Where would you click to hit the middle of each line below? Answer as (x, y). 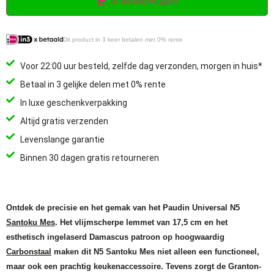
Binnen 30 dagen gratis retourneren (89, 157)
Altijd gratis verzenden (64, 121)
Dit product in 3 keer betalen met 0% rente (123, 39)
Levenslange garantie (62, 139)
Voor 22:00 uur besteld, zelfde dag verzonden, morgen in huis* (141, 66)
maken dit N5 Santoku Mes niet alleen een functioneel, (155, 251)
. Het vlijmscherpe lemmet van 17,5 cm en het (141, 222)
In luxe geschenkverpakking (73, 102)
